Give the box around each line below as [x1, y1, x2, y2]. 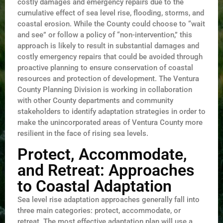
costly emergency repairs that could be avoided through [17, 52, 203, 62]
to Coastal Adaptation [17, 176, 172, 196]
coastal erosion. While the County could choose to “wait [17, 19, 205, 29]
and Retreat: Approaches [17, 160, 194, 180]
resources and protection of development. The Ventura [17, 74, 199, 84]
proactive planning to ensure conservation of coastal [17, 63, 193, 73]
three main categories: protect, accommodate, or [17, 206, 181, 215]
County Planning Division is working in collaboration [17, 85, 192, 95]
